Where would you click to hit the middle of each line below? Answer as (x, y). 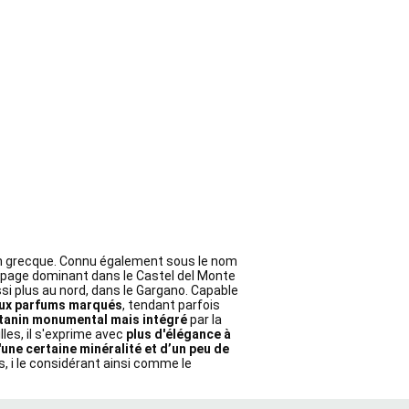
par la (206, 320)
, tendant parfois (171, 305)
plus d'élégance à (178, 335)
